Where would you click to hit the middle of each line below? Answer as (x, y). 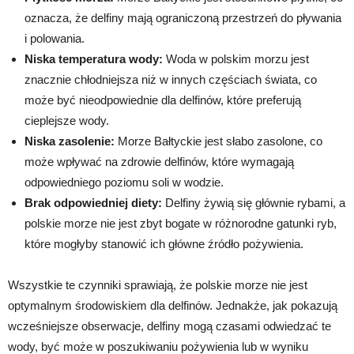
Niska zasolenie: (70, 141)
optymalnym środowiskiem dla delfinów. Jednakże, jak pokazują (173, 305)
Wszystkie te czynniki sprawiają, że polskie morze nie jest (158, 284)
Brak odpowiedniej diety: (93, 202)
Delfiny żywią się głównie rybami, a (254, 202)
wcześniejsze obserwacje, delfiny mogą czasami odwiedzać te (169, 326)
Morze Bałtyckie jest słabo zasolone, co (218, 141)
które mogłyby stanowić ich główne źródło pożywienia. (164, 243)
